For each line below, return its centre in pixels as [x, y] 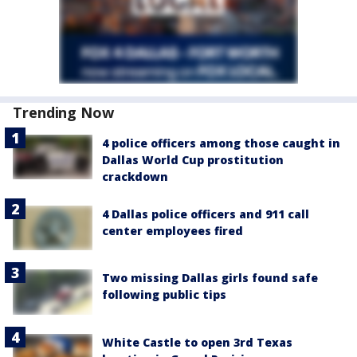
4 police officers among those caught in [221, 143]
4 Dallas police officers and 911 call [206, 214]
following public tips [164, 295]
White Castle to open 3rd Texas [197, 342]
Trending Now [63, 113]
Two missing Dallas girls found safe [210, 278]
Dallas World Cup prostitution [193, 160]
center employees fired [173, 231]
